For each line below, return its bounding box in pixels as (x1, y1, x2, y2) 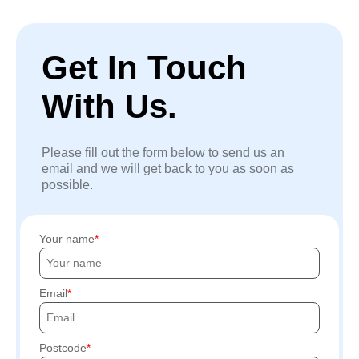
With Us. (42, 87, 177, 125)
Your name (39, 232, 95, 245)
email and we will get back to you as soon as (42, 161, 294, 175)
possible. (42, 177, 93, 192)
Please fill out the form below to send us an (42, 145, 284, 159)
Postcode (39, 341, 87, 354)
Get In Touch (42, 48, 247, 87)
